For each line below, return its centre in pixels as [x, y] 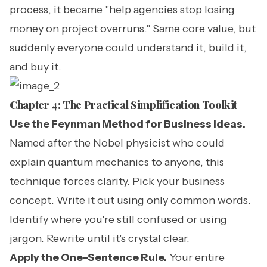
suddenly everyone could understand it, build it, [128, 48]
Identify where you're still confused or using [118, 219]
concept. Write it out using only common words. [130, 200]
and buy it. [35, 67]
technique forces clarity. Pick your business [117, 181]
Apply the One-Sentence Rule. [88, 257]
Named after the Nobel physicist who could [117, 143]
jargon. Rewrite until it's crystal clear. [100, 238]
